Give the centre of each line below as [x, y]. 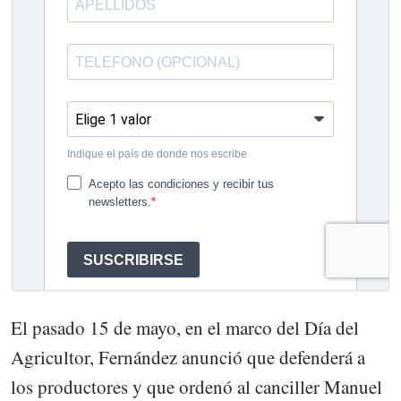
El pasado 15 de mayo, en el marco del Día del [185, 327]
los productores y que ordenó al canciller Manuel [196, 386]
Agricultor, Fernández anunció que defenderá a [188, 357]
